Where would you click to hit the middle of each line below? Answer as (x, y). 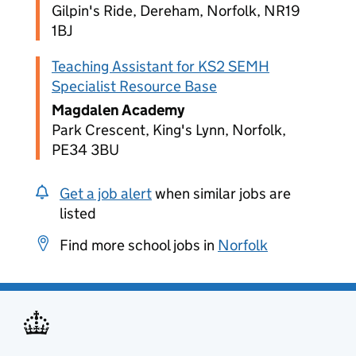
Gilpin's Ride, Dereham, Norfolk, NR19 (176, 11)
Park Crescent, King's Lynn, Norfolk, (169, 130)
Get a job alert (106, 193)
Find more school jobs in (139, 245)
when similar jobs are (221, 193)
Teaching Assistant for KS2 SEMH (161, 66)
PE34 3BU (85, 150)
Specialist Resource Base (134, 86)
